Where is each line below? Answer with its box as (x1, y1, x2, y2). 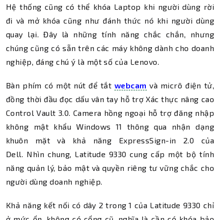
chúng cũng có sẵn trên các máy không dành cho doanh (6, 43, 214, 53)
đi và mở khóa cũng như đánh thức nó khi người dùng (6, 16, 214, 25)
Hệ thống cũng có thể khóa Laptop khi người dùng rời (6, 2, 214, 11)
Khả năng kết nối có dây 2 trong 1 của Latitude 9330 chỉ (6, 200, 214, 210)
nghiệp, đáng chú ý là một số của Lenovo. (6, 57, 160, 66)
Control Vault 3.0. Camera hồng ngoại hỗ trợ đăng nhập (6, 108, 214, 117)
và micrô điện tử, (146, 81, 214, 90)
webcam (114, 81, 147, 90)
